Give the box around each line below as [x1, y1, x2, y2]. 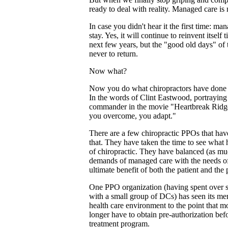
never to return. [89, 49, 138, 59]
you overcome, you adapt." [89, 111, 176, 121]
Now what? [89, 67, 127, 76]
